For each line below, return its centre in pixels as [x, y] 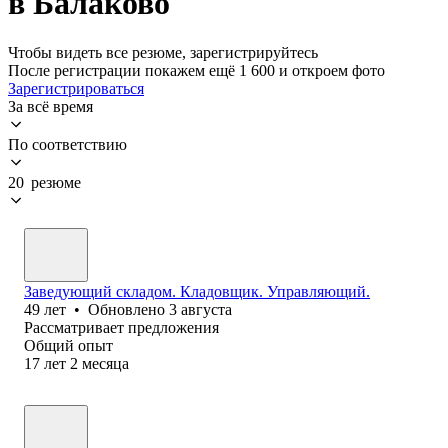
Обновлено [128, 309]
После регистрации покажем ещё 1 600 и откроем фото [196, 70]
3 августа [200, 309]
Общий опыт [68, 345]
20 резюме [44, 182]
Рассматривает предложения [121, 327]
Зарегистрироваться [76, 88]
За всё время [50, 106]
